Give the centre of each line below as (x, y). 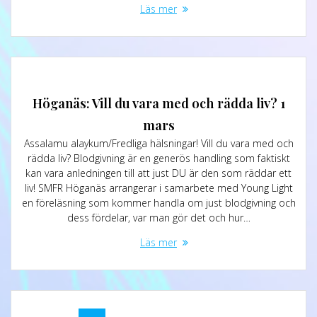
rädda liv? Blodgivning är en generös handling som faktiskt (158, 158)
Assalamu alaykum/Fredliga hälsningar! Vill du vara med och (158, 143)
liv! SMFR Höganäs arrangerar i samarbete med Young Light (158, 188)
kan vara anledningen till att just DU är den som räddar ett (158, 173)
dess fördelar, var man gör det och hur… (158, 217)
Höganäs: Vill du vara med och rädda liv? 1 (158, 103)
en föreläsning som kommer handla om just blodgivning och (158, 202)
